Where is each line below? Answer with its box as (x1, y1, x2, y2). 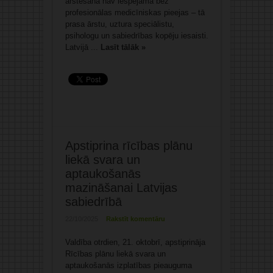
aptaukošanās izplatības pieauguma (65, 261, 192, 271)
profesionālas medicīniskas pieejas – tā (65, 8, 205, 18)
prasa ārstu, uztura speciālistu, (65, 19, 174, 29)
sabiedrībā (65, 195, 122, 209)
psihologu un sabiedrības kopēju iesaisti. (65, 31, 208, 41)
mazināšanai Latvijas (65, 181, 177, 195)
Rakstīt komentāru (105, 215, 165, 223)
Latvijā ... (65, 43, 101, 52)
